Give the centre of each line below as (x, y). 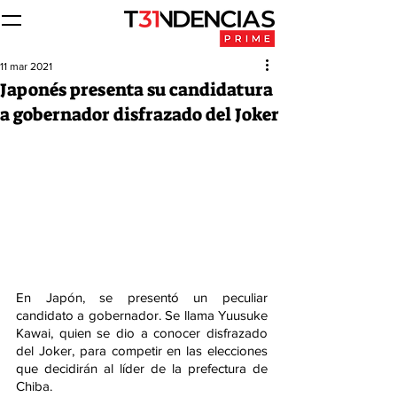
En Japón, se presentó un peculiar (142, 298)
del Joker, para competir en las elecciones (142, 351)
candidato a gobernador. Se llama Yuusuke (142, 315)
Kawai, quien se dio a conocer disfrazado (142, 333)
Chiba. (34, 386)
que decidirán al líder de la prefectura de (142, 369)
